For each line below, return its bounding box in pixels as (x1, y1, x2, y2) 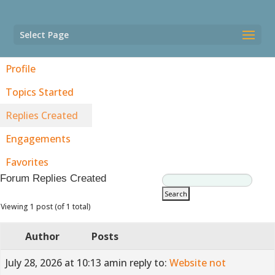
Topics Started (6, 85, 74, 99)
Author (25, 230, 60, 243)
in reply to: (118, 256, 169, 269)
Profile (6, 62, 36, 76)
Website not (169, 256, 226, 269)
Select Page (20, 29, 69, 41)
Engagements (6, 132, 71, 145)
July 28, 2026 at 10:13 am (6, 256, 118, 269)
